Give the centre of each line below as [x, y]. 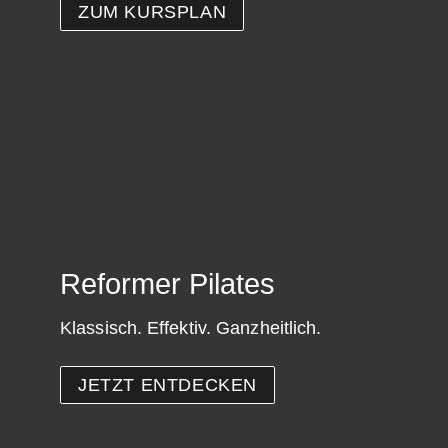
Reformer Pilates [167, 283]
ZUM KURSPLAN [152, 12]
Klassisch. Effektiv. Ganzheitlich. [191, 328]
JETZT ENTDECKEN [167, 385]
